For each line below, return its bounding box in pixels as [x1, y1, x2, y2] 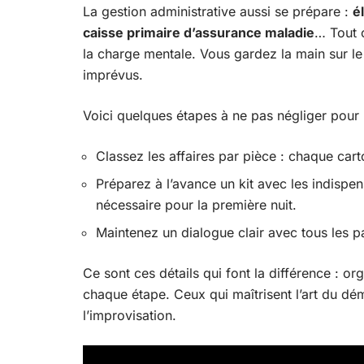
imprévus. [83, 67, 143, 83]
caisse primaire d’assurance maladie [83, 24, 314, 41]
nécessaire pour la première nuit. [96, 197, 297, 213]
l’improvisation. [83, 307, 176, 323]
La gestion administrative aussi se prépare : [83, 3, 353, 19]
